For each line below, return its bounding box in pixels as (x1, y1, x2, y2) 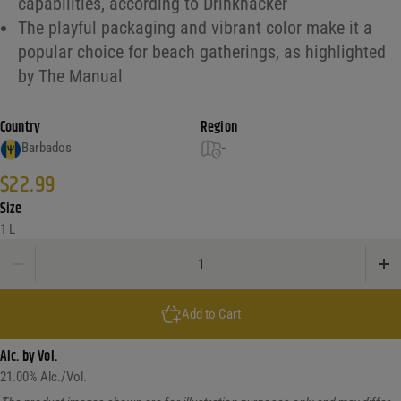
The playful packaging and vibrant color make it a (18, 17, 372, 39)
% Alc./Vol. (29, 369, 87, 386)
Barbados (21, 140, 72, 157)
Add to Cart (182, 305, 241, 322)
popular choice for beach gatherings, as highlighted (18, 41, 386, 64)
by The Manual (18, 65, 123, 88)
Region (200, 116, 237, 140)
